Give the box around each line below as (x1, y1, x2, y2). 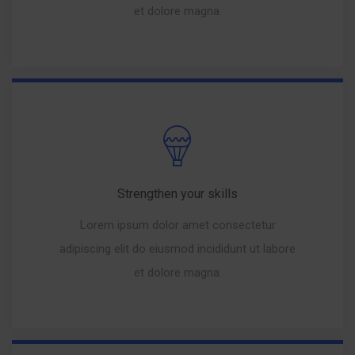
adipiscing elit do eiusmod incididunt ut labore (59, 241, 296, 256)
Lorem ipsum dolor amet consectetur (79, 217, 276, 232)
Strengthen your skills (117, 185, 238, 201)
